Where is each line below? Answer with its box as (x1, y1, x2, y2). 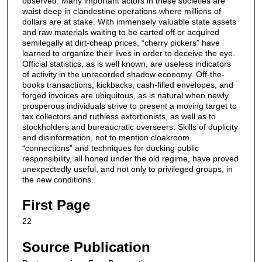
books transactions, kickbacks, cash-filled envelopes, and (22, 80, 233, 89)
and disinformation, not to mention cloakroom (22, 132, 189, 142)
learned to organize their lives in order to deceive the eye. (22, 48, 235, 58)
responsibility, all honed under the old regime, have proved (22, 153, 239, 163)
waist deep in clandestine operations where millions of (22, 6, 221, 16)
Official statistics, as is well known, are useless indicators (22, 58, 231, 68)
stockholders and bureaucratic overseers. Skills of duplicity (22, 122, 238, 132)
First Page (22, 197, 90, 213)
